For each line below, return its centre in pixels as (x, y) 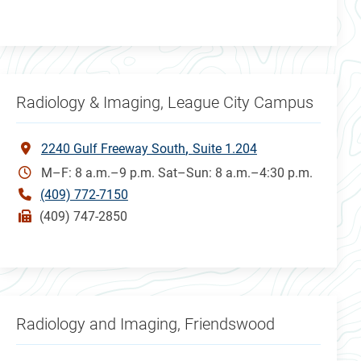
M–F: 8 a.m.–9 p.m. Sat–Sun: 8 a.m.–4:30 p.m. (176, 172)
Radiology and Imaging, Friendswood (145, 324)
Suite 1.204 (224, 148)
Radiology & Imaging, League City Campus (164, 102)
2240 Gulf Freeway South (113, 148)
